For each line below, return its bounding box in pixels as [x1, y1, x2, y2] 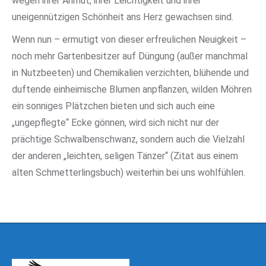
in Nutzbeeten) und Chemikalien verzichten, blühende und [12, 67, 249, 78]
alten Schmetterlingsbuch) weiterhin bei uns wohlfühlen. [12, 167, 245, 178]
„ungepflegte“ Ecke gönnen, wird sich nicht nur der [12, 117, 219, 128]
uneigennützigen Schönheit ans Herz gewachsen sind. [12, 11, 233, 23]
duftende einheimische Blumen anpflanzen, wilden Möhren [12, 84, 252, 95]
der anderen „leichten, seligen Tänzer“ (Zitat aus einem [12, 150, 238, 161]
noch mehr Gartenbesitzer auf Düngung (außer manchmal [12, 50, 248, 62]
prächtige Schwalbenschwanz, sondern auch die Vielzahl [12, 134, 245, 145]
